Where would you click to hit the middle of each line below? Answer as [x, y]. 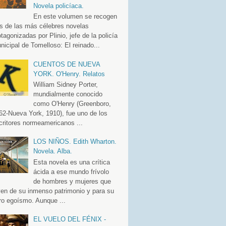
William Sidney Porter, [65, 85]
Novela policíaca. [58, 6]
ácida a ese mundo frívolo [71, 172]
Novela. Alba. [52, 151]
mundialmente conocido [68, 94]
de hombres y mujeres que [72, 181]
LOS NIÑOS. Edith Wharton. [75, 142]
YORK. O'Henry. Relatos [69, 74]
